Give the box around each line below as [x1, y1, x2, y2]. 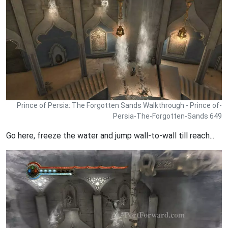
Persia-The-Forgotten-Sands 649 [113, 111, 222, 120]
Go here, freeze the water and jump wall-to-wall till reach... [6, 130, 214, 140]
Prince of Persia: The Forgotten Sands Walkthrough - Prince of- [17, 101, 222, 109]
